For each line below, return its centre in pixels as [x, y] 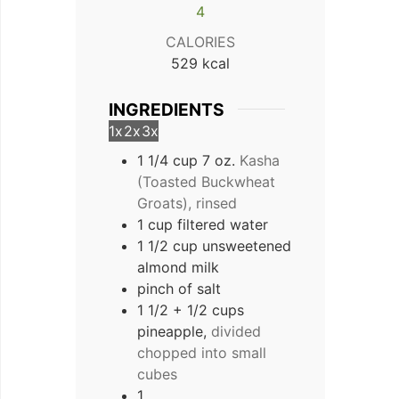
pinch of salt [179, 289]
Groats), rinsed [187, 204]
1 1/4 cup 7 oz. [186, 161]
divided [236, 332]
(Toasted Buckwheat [206, 182]
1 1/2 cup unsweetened [214, 246]
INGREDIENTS [167, 109]
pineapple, [172, 332]
